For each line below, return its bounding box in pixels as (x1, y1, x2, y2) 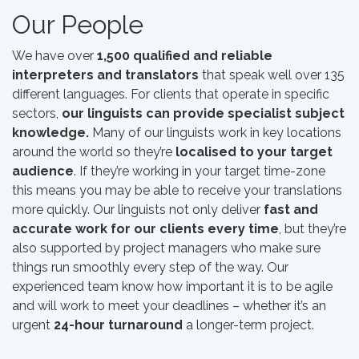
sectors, (12, 106, 62, 121)
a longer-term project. (183, 317, 314, 333)
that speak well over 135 (199, 67, 345, 83)
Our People (12, 10, 143, 39)
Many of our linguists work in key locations (89, 125, 341, 140)
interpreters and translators (12, 67, 199, 83)
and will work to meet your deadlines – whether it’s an (12, 298, 326, 313)
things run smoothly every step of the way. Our (12, 260, 288, 275)
